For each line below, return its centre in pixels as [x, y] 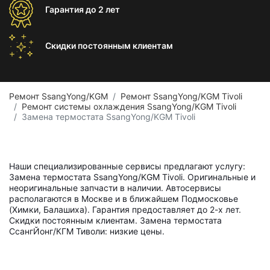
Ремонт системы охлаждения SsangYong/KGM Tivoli [129, 106]
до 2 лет [103, 9]
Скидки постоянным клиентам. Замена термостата [115, 220]
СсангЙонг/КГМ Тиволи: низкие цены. [87, 231]
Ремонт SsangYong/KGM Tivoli [181, 96]
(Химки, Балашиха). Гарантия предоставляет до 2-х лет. [125, 209]
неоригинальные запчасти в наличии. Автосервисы [115, 188]
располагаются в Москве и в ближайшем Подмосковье [124, 199]
